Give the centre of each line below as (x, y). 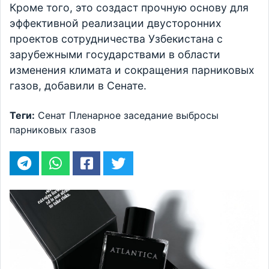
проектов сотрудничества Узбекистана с (116, 39)
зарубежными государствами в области (115, 55)
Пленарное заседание (121, 116)
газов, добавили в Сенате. (78, 86)
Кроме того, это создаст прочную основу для (129, 8)
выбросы (197, 116)
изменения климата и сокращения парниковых (132, 70)
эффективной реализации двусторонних (116, 23)
